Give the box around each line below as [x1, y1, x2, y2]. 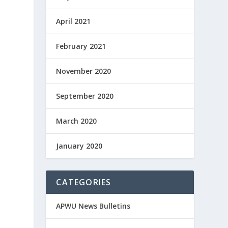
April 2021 [56, 16, 91, 26]
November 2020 [56, 66, 111, 76]
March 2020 [56, 116, 97, 126]
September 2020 [56, 91, 114, 101]
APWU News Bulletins [56, 201, 131, 211]
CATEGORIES [56, 177, 111, 188]
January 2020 [56, 141, 103, 151]
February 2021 [56, 41, 106, 51]
